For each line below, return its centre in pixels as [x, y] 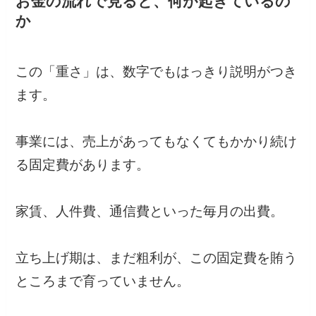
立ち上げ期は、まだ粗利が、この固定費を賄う [157, 258]
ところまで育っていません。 [103, 281]
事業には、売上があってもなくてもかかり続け [157, 142]
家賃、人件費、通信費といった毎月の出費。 [150, 212]
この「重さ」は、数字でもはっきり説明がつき [157, 72]
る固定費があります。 [83, 165]
